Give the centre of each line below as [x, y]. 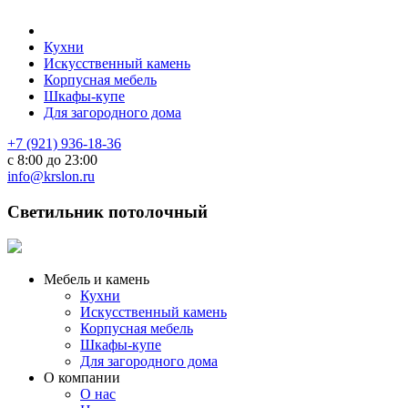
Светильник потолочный [107, 211]
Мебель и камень [97, 280]
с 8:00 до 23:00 [52, 160]
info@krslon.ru [51, 176]
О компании [82, 378]
